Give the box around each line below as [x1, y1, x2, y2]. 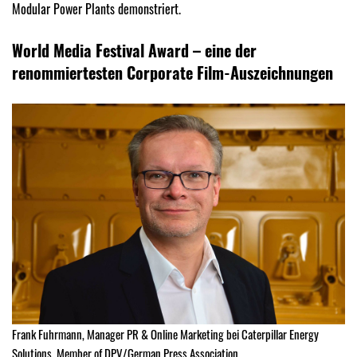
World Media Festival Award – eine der [12, 38, 257, 63]
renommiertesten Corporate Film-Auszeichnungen [12, 61, 333, 85]
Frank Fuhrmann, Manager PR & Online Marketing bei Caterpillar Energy [12, 325, 319, 343]
